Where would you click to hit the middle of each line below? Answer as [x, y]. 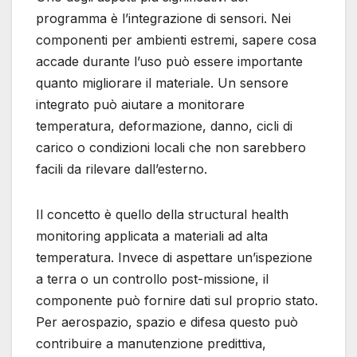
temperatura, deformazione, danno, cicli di [164, 126]
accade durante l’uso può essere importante [169, 62]
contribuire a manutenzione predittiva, [151, 344]
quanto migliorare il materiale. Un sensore [162, 83]
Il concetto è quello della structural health [162, 215]
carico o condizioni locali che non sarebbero [171, 148]
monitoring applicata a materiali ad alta [152, 236]
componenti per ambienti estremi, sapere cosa [176, 40]
